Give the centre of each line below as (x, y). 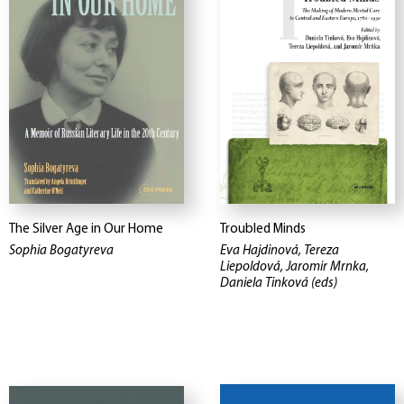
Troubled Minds (263, 230)
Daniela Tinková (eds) (279, 284)
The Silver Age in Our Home (86, 230)
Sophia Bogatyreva (61, 252)
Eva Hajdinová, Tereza (280, 252)
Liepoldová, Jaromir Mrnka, (294, 268)
